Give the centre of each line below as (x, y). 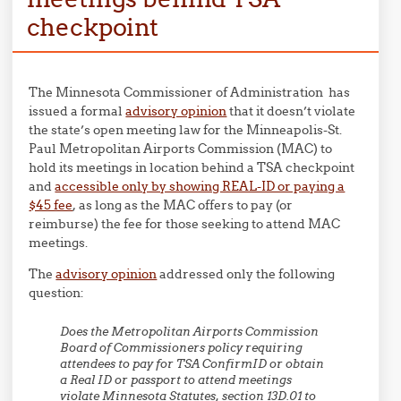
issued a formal (77, 111)
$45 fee (51, 205)
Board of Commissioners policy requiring (182, 347)
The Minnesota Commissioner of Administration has (190, 92)
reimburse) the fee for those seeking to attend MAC (185, 223)
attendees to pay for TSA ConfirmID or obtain (192, 363)
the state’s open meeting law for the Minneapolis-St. (186, 129)
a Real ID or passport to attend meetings (176, 380)
